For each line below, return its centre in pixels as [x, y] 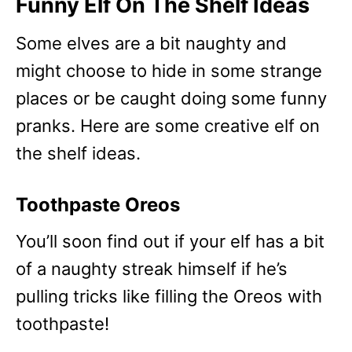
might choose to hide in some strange [169, 71]
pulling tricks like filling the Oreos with [169, 297]
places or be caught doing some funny [171, 99]
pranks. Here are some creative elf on [168, 126]
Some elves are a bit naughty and [151, 44]
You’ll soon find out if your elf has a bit [170, 242]
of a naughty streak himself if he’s [152, 269]
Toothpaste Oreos [98, 205]
